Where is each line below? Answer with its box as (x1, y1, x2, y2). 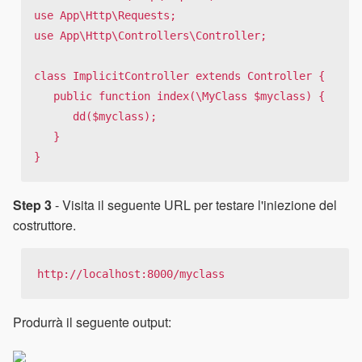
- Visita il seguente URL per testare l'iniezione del (52, 195, 337, 214)
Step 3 (13, 195, 52, 214)
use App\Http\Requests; (34, 8, 176, 22)
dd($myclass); (34, 109, 73, 123)
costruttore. (13, 215, 76, 234)
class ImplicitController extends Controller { (34, 69, 325, 82)
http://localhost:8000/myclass (37, 267, 225, 280)
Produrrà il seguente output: (13, 313, 171, 332)
